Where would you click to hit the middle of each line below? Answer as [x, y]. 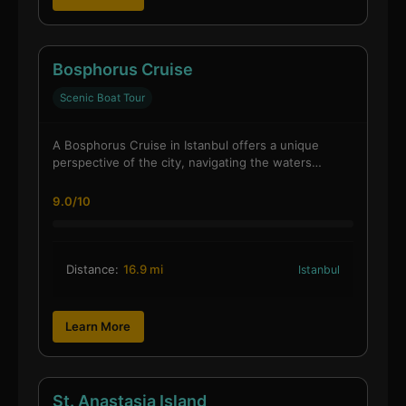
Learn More [98, 327]
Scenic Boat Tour [102, 97]
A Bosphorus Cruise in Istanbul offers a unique [185, 145]
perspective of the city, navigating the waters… [187, 162]
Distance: [92, 269]
